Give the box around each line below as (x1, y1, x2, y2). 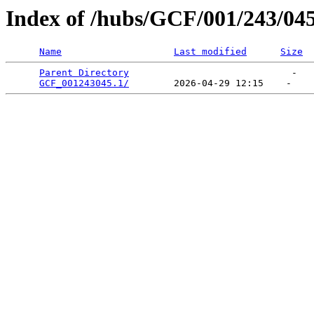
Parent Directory (39, 67, 129, 78)
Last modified (174, 46, 247, 57)
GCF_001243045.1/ (39, 78, 129, 89)
